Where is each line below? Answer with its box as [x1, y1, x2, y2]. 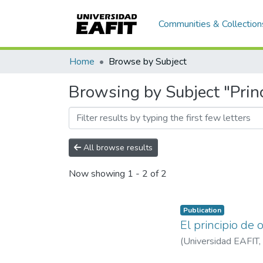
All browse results [81, 142, 153, 153]
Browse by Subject [109, 55, 187, 68]
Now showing [69, 167, 127, 181]
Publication [183, 205, 221, 215]
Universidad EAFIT [183, 235, 259, 248]
